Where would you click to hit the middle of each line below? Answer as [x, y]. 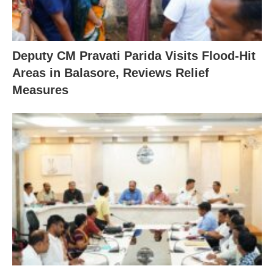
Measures [40, 90]
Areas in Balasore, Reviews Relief [111, 73]
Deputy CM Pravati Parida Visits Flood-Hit [134, 56]
